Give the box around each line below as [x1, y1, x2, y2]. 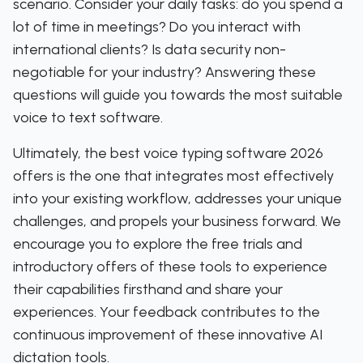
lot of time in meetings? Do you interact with [13, 18, 301, 36]
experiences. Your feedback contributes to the [13, 303, 320, 321]
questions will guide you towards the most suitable [13, 86, 343, 104]
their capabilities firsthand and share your [13, 280, 283, 298]
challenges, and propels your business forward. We [13, 212, 341, 230]
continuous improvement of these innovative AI [13, 326, 322, 344]
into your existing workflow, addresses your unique [13, 190, 342, 207]
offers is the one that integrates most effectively [13, 167, 334, 185]
